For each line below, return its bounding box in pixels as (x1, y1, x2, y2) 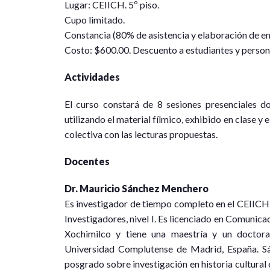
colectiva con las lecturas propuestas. (64, 128, 218, 140)
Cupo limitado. (64, 14, 125, 26)
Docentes (64, 155, 110, 168)
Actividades (64, 71, 120, 83)
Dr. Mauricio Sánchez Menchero (64, 183, 209, 195)
